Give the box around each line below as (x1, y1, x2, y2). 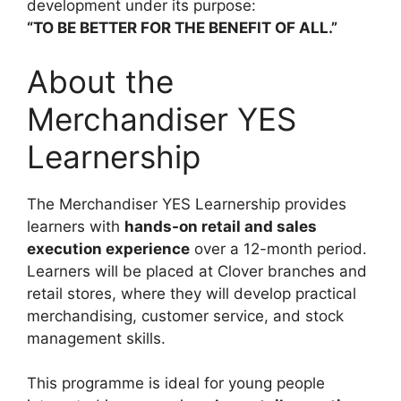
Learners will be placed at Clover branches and (27, 261, 367, 280)
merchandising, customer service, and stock (27, 306, 344, 325)
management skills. (27, 328, 166, 347)
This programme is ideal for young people (27, 374, 325, 393)
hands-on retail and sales (124, 217, 317, 235)
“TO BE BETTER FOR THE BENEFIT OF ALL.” (27, 19, 337, 38)
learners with (27, 217, 124, 235)
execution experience (27, 239, 190, 258)
